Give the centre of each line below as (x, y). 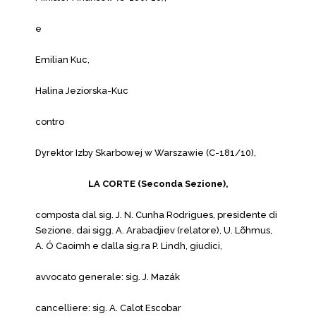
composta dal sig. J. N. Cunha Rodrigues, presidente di (156, 215)
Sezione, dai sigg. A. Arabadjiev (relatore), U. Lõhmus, (154, 230)
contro (50, 122)
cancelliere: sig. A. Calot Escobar (108, 308)
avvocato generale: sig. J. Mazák (108, 277)
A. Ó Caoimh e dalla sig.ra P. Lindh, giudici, (129, 246)
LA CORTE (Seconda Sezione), (158, 184)
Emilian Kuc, (62, 60)
